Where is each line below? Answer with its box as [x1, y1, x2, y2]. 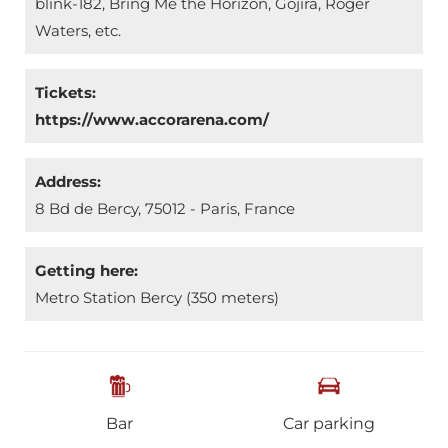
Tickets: [35, 83, 96, 102]
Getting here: [35, 261, 138, 280]
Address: [35, 172, 101, 191]
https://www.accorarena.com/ [35, 110, 269, 129]
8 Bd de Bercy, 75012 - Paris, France [35, 199, 295, 218]
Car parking [282, 414, 375, 433]
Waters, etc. [35, 21, 121, 40]
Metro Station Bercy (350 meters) [35, 288, 279, 307]
